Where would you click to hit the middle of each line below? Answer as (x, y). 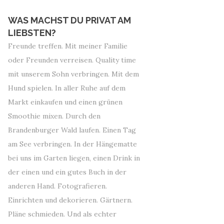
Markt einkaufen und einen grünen (65, 102)
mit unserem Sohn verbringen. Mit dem (73, 74)
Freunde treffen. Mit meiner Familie (68, 46)
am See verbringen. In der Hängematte (72, 144)
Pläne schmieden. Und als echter (62, 214)
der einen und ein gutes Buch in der (67, 172)
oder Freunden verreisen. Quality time (72, 60)
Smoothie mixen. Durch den (54, 116)
